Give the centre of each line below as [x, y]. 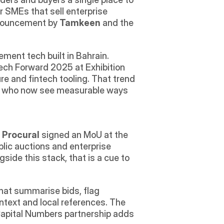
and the [117, 23]
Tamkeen [80, 23]
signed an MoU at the [84, 135]
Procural [21, 135]
